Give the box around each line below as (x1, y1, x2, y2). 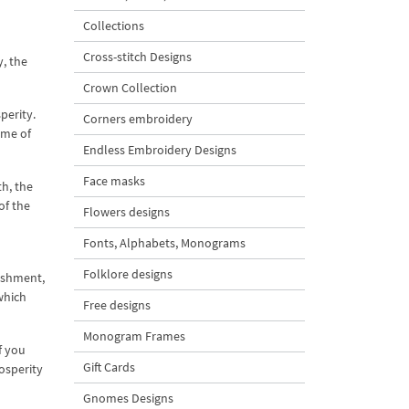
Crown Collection (83, 79, 177, 96)
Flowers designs (83, 204, 170, 220)
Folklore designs (83, 266, 173, 282)
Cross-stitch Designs (83, 48, 192, 65)
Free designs (83, 297, 151, 313)
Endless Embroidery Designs (83, 142, 236, 158)
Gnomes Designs (83, 390, 173, 406)
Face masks (83, 173, 145, 189)
